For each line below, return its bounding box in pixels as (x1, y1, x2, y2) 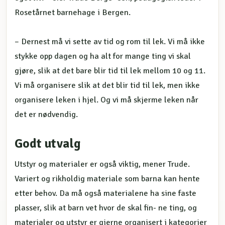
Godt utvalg (15, 136, 81, 152)
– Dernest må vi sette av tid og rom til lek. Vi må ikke (15, 36, 205, 47)
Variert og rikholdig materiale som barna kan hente (15, 174, 200, 184)
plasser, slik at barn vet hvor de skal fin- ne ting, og (15, 203, 197, 213)
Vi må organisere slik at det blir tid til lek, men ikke (15, 80, 200, 90)
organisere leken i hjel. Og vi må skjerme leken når (15, 94, 198, 105)
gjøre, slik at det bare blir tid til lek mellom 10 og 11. (15, 65, 205, 76)
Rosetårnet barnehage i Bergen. (15, 7, 131, 18)
